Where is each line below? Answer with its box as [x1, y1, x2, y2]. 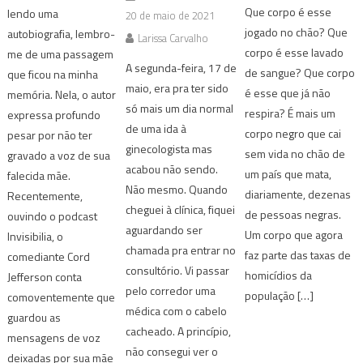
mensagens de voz [7, 329, 101, 347]
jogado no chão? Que [244, 23, 348, 41]
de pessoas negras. [244, 206, 341, 224]
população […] [244, 287, 314, 305]
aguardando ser [126, 221, 203, 239]
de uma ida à [126, 120, 187, 138]
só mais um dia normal [126, 100, 234, 117]
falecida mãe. [7, 167, 71, 185]
